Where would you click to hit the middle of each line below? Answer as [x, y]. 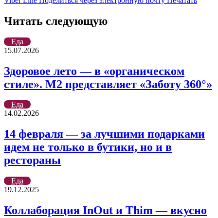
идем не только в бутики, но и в [88, 147]
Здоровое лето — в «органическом [94, 71]
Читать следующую [56, 21]
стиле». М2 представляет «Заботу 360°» [108, 84]
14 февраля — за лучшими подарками [104, 134]
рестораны [32, 160]
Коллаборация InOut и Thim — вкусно [105, 210]
